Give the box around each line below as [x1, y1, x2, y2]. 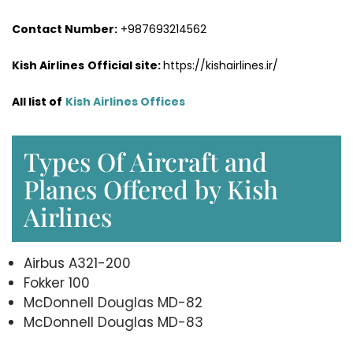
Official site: [87, 57, 163, 73]
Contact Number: [12, 20, 117, 37]
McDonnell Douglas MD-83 [24, 312, 203, 332]
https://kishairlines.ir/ [163, 57, 278, 73]
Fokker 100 [24, 273, 90, 292]
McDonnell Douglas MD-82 [24, 292, 203, 312]
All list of [12, 93, 62, 110]
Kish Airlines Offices [65, 93, 185, 110]
